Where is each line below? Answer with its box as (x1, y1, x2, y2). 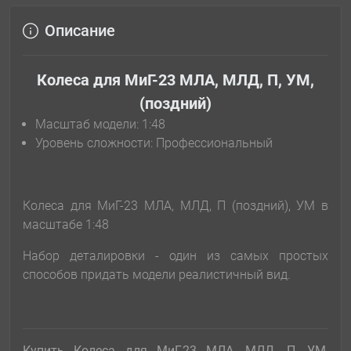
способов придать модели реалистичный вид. (23, 267, 291, 283)
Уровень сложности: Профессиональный (35, 136, 273, 151)
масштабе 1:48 (23, 217, 109, 233)
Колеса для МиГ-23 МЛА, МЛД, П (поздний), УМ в (23, 198, 328, 214)
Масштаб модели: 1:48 (35, 117, 165, 132)
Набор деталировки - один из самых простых (23, 248, 328, 264)
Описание (45, 21, 115, 41)
